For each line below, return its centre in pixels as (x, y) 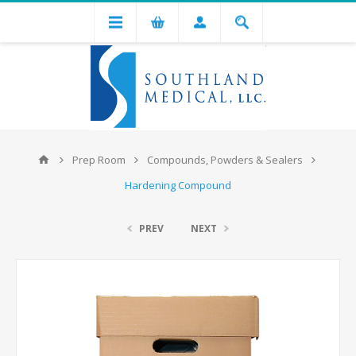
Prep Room (99, 160)
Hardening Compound (178, 185)
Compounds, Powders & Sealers (225, 160)
